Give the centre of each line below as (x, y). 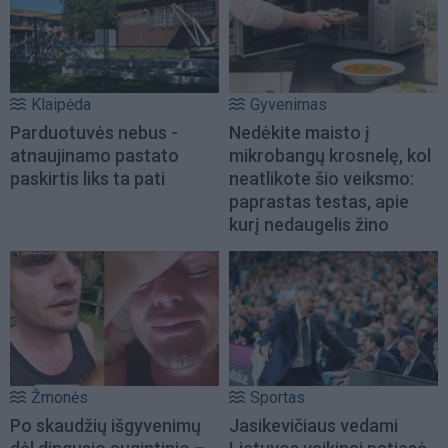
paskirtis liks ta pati (87, 179)
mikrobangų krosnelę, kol (330, 156)
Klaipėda (61, 105)
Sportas (277, 397)
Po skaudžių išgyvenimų (105, 425)
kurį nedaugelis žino (309, 225)
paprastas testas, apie (319, 202)
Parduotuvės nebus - (94, 133)
